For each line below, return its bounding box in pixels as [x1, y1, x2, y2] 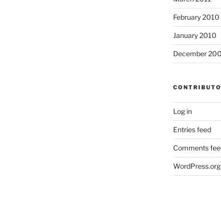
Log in [173, 107, 192, 115]
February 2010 [173, 12, 220, 21]
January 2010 [173, 31, 217, 39]
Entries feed [173, 125, 211, 134]
